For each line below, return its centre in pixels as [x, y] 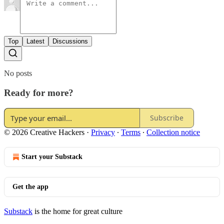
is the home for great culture [77, 211]
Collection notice [173, 132]
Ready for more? [39, 92]
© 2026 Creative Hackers [44, 132]
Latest [35, 41]
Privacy [103, 132]
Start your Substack [52, 156]
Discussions [70, 41]
